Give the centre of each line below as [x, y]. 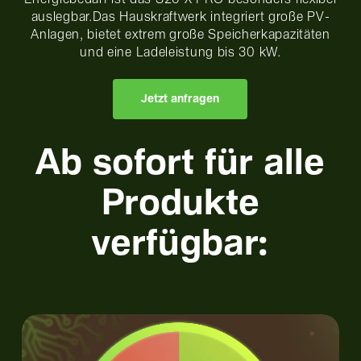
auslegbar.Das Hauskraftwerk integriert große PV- [180, 17]
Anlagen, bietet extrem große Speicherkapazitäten [180, 35]
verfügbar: [180, 244]
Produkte [180, 204]
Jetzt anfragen [180, 99]
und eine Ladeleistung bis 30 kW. [180, 52]
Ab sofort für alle [180, 164]
